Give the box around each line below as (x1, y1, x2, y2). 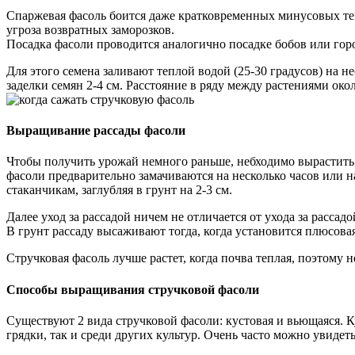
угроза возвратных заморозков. (6, 22, 174, 36)
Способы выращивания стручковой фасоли (6, 282, 259, 296)
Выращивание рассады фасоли (6, 124, 185, 138)
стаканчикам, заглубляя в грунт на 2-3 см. (6, 183, 232, 197)
